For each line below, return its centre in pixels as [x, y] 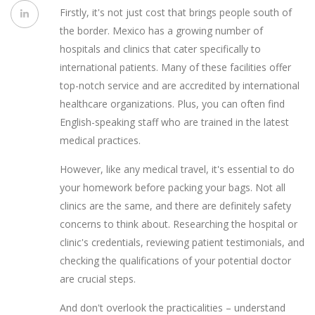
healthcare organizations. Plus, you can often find [172, 104]
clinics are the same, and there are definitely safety [175, 206]
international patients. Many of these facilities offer [175, 67]
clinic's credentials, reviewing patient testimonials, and [182, 243]
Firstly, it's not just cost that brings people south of [176, 13]
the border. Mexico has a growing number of [161, 31]
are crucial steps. [98, 279]
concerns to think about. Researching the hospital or [179, 224]
